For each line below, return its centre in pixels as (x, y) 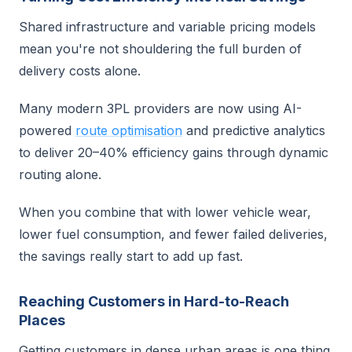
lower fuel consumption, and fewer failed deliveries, (173, 234)
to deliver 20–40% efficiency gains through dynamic (174, 152)
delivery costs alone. (80, 71)
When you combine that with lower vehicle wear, (165, 212)
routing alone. (60, 174)
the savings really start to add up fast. (131, 256)
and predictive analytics (254, 130)
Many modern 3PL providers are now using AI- (160, 108)
